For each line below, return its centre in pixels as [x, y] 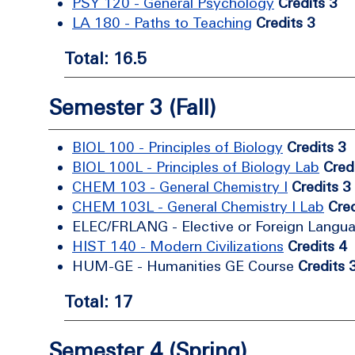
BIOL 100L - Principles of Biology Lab [196, 167]
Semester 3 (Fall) [132, 107]
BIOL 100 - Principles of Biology [177, 147]
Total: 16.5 [105, 58]
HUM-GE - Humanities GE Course [185, 266]
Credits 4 [317, 246]
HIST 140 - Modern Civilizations [178, 246]
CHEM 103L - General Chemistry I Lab [198, 206]
